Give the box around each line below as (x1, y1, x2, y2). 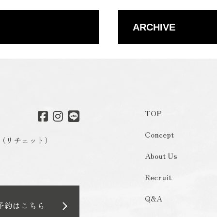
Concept (145, 128, 174, 140)
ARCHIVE (133, 22, 175, 32)
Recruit (145, 171, 171, 183)
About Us (145, 150, 177, 161)
